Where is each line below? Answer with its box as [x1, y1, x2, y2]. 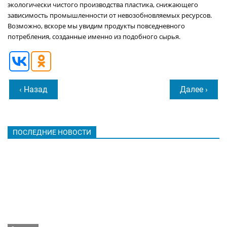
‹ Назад [19, 85, 48, 94]
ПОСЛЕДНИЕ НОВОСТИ [13, 128, 91, 137]
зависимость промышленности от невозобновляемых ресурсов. [8, 11, 212, 20]
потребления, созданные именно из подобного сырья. [8, 32, 180, 41]
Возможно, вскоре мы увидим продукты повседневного [8, 21, 185, 30]
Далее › [180, 85, 208, 94]
